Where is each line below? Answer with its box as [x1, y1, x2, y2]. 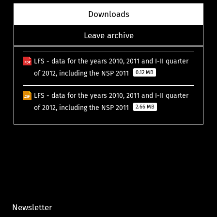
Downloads [88, 9, 129, 19]
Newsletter [12, 202, 53, 212]
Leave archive [83, 31, 134, 41]
